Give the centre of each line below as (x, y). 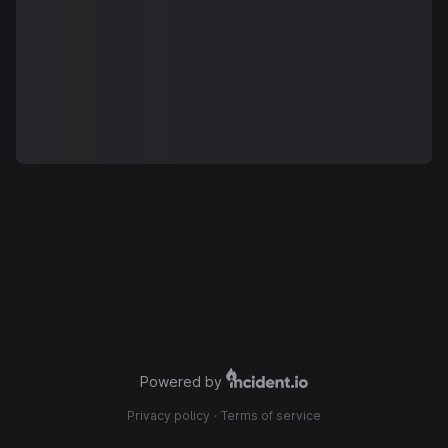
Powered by (181, 381)
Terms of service (271, 415)
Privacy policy (168, 415)
